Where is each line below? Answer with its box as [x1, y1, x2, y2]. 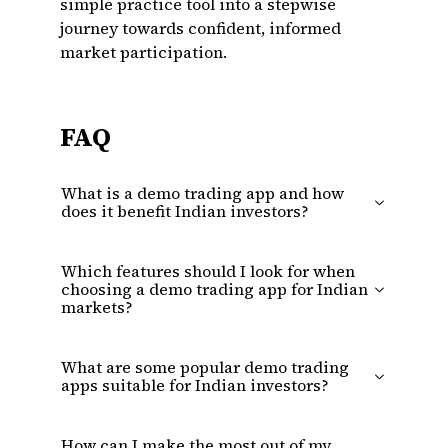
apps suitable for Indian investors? [61, 374, 329, 396]
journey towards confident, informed [60, 17, 341, 39]
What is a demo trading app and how [61, 182, 344, 204]
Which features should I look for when [61, 260, 355, 282]
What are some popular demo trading [61, 356, 349, 378]
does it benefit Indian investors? [61, 200, 309, 222]
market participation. [60, 41, 227, 63]
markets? [61, 296, 133, 318]
